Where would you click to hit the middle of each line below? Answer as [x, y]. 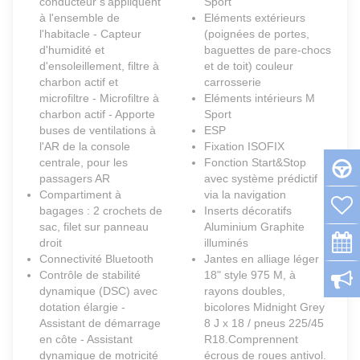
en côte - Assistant [86, 340]
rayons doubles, [245, 291]
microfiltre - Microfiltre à [99, 98]
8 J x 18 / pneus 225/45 [264, 323]
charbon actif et [79, 82]
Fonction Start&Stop [255, 163]
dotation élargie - [82, 307]
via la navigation [245, 195]
